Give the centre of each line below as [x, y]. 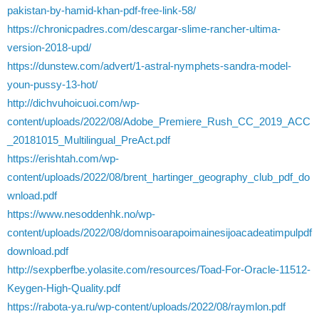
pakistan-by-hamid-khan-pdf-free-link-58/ [101, 10]
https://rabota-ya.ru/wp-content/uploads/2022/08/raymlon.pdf [146, 307]
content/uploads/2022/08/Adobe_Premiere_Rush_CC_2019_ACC [159, 121]
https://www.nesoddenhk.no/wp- [81, 214]
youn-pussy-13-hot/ [52, 84]
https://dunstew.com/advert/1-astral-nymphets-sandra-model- [149, 66]
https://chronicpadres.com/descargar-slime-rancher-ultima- [144, 29]
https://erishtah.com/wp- [63, 158]
